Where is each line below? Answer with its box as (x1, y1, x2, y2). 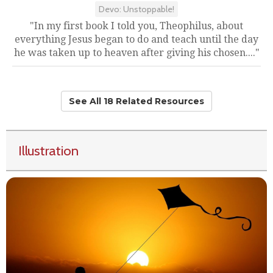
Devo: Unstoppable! (99, 4, 174, 15)
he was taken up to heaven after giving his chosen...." (13, 47, 260, 58)
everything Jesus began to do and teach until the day (15, 34, 258, 45)
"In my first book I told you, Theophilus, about (30, 20, 243, 32)
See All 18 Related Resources (69, 96, 204, 107)
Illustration (18, 142, 79, 159)
